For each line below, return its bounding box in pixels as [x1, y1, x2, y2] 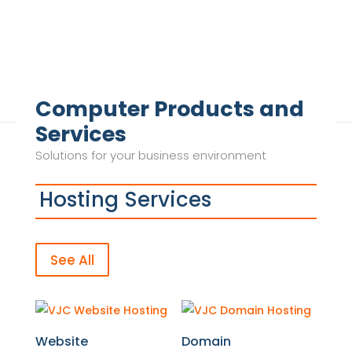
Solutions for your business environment [35, 147, 266, 164]
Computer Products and [35, 94, 304, 124]
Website [35, 332, 88, 350]
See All [49, 250, 94, 269]
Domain [181, 332, 232, 350]
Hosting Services [38, 185, 211, 214]
